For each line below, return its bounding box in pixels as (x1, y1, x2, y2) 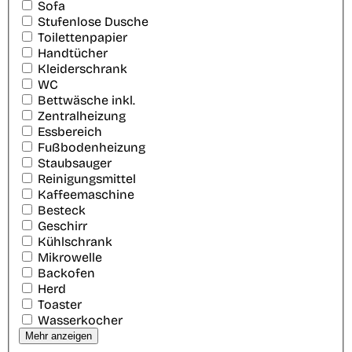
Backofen (38, 266, 95, 281)
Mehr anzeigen (25, 330, 92, 343)
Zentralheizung (38, 108, 126, 124)
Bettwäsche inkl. (38, 93, 135, 108)
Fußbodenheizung (38, 140, 145, 156)
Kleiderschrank (38, 61, 127, 77)
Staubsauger (38, 156, 112, 171)
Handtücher (38, 46, 108, 61)
